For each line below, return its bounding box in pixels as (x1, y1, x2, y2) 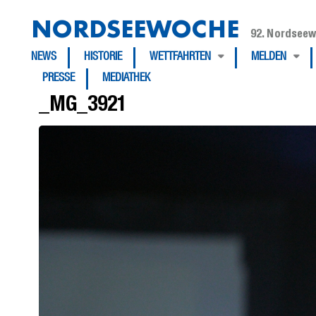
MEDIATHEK (102, 73, 150, 85)
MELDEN (251, 52, 286, 63)
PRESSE (42, 73, 75, 85)
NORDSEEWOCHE (31, 14, 239, 43)
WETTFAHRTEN (150, 52, 211, 63)
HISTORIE (84, 52, 122, 63)
